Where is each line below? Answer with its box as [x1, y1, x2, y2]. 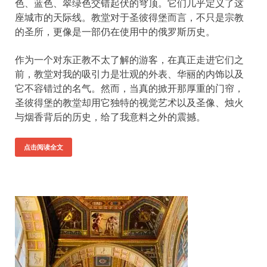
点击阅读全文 [24, 144, 63, 151]
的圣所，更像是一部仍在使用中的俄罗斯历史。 [15, 26, 215, 37]
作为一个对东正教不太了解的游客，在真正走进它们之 [15, 54, 244, 65]
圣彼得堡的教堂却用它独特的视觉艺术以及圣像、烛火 [15, 97, 244, 108]
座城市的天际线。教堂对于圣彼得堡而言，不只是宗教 [15, 11, 244, 23]
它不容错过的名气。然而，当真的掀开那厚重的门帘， [15, 82, 244, 94]
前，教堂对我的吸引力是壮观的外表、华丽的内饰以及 [15, 68, 244, 79]
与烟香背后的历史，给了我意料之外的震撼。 [15, 111, 206, 122]
